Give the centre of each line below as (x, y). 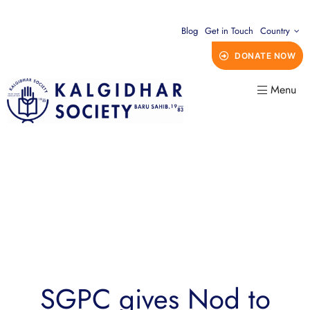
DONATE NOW (265, 56)
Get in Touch (229, 31)
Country (275, 31)
